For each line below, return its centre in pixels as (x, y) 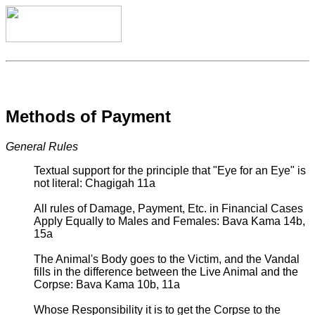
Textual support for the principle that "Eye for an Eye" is (170, 170)
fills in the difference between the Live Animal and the (166, 271)
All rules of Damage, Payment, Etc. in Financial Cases (168, 208)
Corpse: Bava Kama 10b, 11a (107, 284)
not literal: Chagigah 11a (95, 183)
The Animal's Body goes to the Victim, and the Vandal (167, 259)
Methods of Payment (88, 116)
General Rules (42, 146)
